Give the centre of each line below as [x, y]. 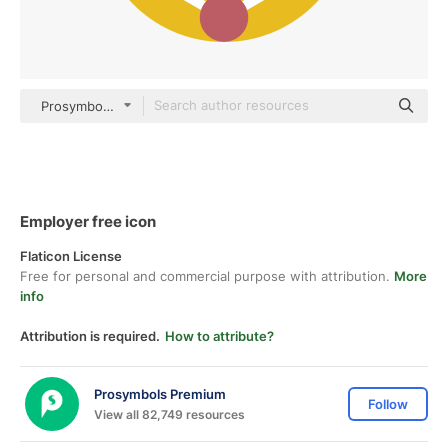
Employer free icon [88, 221]
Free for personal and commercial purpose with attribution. [207, 276]
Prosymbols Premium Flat [119, 106]
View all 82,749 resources [169, 414]
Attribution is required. [90, 336]
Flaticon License [71, 256]
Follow [388, 404]
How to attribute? [219, 336]
